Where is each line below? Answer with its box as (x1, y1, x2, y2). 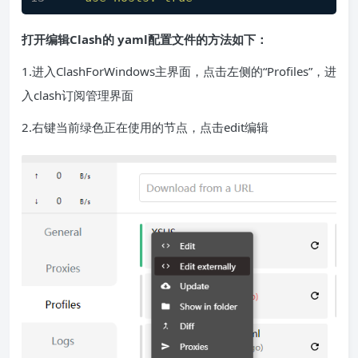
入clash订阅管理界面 (22, 86, 133, 103)
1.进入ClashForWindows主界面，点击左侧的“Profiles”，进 (22, 62, 336, 79)
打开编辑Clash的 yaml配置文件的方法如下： (22, 30, 268, 47)
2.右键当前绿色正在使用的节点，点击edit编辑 (22, 118, 268, 135)
